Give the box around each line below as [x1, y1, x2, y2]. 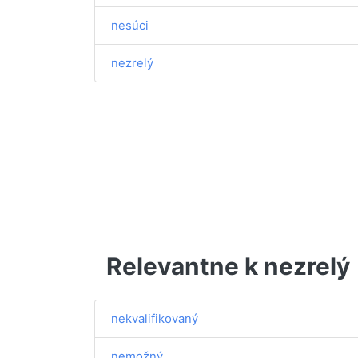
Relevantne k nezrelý [106, 251, 350, 280]
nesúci [111, 18, 149, 33]
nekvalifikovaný [111, 311, 198, 326]
